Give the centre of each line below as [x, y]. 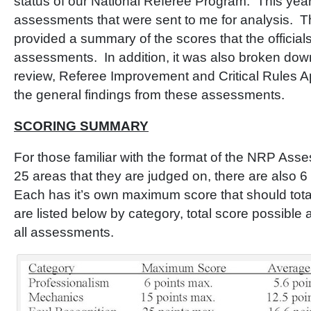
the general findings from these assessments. [149, 95]
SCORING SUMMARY [81, 126]
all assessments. [64, 232]
